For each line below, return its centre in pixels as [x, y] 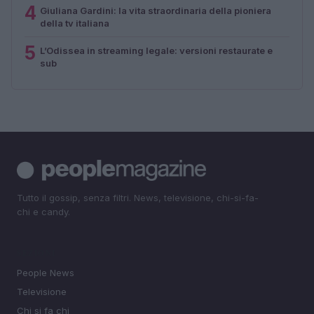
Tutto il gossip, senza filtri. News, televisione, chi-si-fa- [138, 197]
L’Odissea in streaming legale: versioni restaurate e [156, 50]
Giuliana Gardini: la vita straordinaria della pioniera [156, 10]
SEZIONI [36, 253]
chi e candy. [43, 211]
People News [46, 273]
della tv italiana [75, 23]
